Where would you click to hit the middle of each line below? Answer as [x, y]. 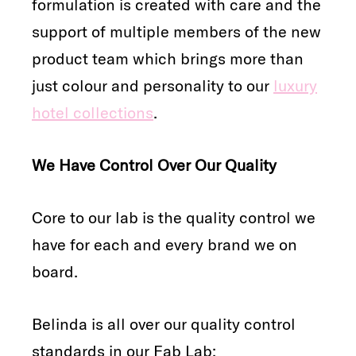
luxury [295, 85]
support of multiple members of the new [176, 31]
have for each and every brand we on [164, 244]
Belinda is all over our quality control [164, 323]
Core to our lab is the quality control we [174, 217]
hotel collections [93, 112]
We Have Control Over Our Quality [154, 164]
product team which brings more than [168, 58]
